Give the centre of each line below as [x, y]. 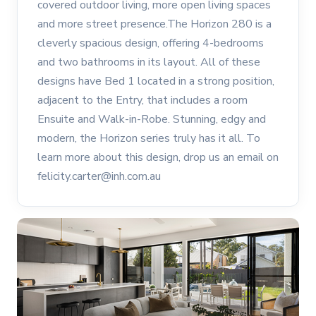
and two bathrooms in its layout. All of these [149, 62]
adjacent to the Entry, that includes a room [142, 101]
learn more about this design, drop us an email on [158, 158]
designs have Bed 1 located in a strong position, [156, 81]
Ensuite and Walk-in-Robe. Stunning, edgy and [152, 120]
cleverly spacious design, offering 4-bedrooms [151, 43]
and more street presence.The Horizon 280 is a [154, 24]
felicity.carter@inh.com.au [99, 177]
